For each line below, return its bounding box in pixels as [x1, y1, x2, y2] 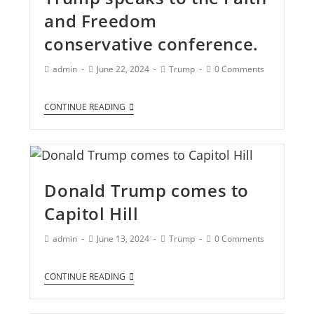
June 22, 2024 [97, 63, 150, 76]
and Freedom [44, 9, 158, 33]
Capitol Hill [44, 202, 139, 226]
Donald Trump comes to [44, 179, 250, 203]
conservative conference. [44, 32, 259, 56]
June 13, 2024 [97, 233, 150, 245]
